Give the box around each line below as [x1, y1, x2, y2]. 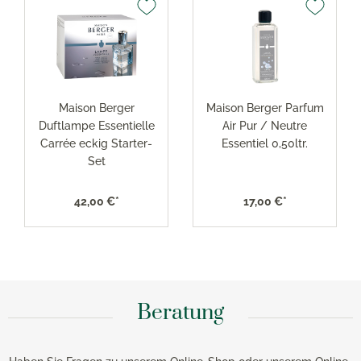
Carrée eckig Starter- [40, 136, 152, 150]
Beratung [137, 300, 224, 326]
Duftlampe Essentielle [38, 118, 155, 132]
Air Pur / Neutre [222, 118, 307, 132]
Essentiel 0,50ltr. [222, 136, 308, 150]
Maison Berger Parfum [205, 101, 324, 114]
